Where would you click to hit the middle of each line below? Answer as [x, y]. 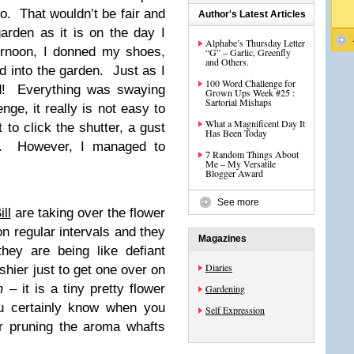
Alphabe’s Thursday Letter [255, 43]
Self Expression [235, 310]
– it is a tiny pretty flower [85, 289]
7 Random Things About [252, 154]
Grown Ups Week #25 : [250, 92]
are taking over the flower [88, 213]
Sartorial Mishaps [239, 102]
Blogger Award [234, 173]
